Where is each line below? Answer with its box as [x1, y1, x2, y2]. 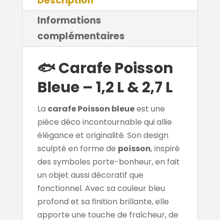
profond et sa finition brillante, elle [37, 195, 169, 207]
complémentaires [37, 29, 125, 43]
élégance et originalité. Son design [37, 129, 168, 141]
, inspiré [150, 142, 180, 154]
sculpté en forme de [37, 142, 118, 154]
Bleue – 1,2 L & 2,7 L [37, 77, 173, 98]
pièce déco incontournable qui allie [37, 116, 172, 128]
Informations [37, 13, 101, 27]
